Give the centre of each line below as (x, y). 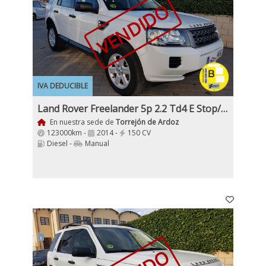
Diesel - (60, 143)
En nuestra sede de (82, 122)
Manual (97, 143)
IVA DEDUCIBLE (63, 86)
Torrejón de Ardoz (147, 122)
